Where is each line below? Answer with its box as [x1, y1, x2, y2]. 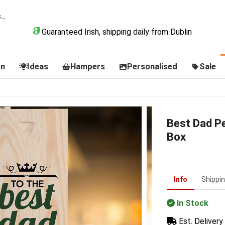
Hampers [70, 61, 105, 71]
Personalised [127, 61, 177, 71]
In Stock [176, 198, 208, 208]
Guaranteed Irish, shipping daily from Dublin [39, 27, 192, 37]
